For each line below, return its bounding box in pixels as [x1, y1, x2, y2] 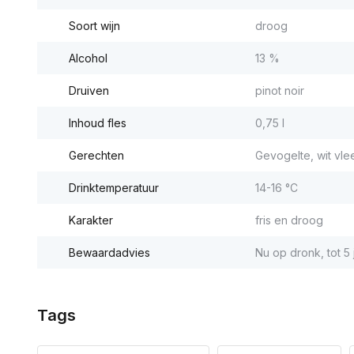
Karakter [69, 213, 113, 227]
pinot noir [254, 84, 304, 97]
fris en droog [254, 213, 323, 227]
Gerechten [69, 149, 124, 162]
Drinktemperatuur [69, 181, 159, 194]
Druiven [69, 84, 109, 97]
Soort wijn [69, 19, 120, 32]
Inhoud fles [69, 116, 126, 130]
